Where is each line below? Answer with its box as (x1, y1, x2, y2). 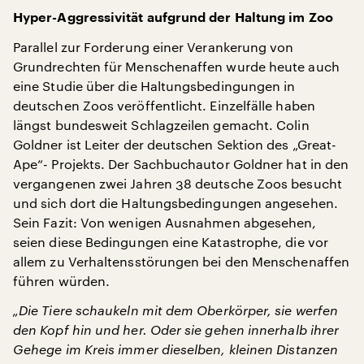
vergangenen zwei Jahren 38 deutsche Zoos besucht (13, 175, 342, 191)
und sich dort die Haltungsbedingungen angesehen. (13, 195, 338, 210)
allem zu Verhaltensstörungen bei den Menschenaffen (13, 253, 349, 269)
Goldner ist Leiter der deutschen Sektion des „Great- (13, 136, 337, 152)
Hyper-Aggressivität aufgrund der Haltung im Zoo (13, 11, 333, 24)
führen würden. (13, 273, 110, 288)
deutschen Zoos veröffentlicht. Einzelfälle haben (13, 97, 315, 113)
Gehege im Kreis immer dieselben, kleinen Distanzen (13, 341, 338, 357)
